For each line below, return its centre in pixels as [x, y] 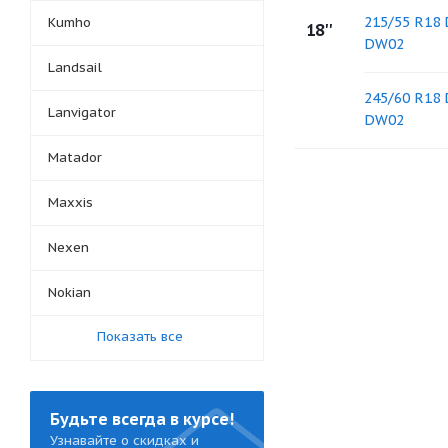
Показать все [140, 336]
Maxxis [70, 202]
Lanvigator [82, 112]
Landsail [75, 67]
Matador [75, 157]
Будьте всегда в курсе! [142, 419]
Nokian [69, 292]
